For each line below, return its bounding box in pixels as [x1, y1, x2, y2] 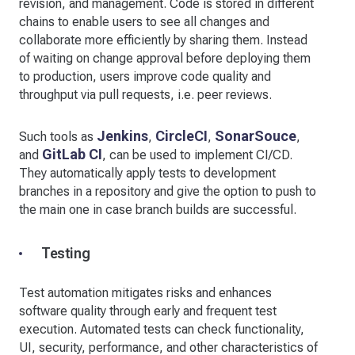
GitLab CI [42, 146, 102, 163]
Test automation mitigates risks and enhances [19, 285, 272, 301]
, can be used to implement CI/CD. [102, 147, 292, 163]
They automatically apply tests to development [19, 166, 276, 181]
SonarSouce [215, 128, 296, 145]
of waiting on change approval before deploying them [19, 51, 311, 67]
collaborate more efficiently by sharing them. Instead [19, 32, 307, 48]
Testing [41, 245, 90, 262]
